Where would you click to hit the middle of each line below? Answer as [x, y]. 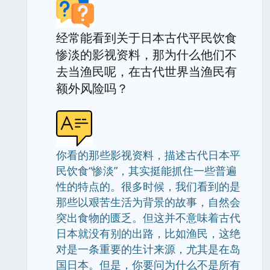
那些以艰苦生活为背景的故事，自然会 [148, 202]
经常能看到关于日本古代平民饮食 [146, 38]
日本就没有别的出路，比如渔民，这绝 [148, 233]
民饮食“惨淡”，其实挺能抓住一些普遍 [146, 171]
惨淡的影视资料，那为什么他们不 [146, 55]
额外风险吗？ [92, 88]
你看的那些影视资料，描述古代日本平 [148, 155]
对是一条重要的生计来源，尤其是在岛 [148, 249]
